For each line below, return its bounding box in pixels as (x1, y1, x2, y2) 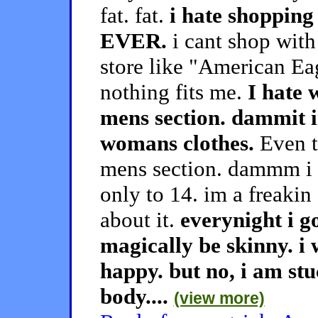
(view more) (173, 289, 265, 307)
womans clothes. (99, 131, 254, 155)
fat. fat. (99, 3, 170, 28)
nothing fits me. (99, 79, 248, 104)
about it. (99, 207, 180, 232)
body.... (99, 284, 174, 309)
